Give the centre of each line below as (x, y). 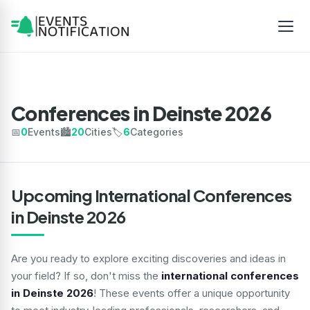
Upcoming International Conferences (152, 195)
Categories (157, 132)
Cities (98, 132)
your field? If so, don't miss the (85, 276)
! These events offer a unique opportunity (192, 293)
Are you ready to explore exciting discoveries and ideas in (148, 258)
